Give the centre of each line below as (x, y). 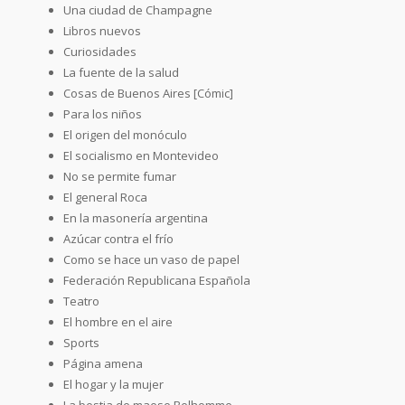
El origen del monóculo (125, 134)
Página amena (103, 363)
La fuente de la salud (121, 72)
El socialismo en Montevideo (141, 155)
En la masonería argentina (136, 217)
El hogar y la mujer (113, 384)
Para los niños (103, 113)
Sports (81, 342)
